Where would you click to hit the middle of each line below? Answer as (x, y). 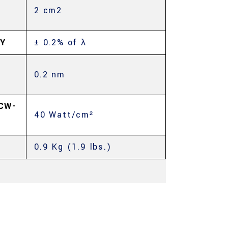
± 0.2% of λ (60, 42)
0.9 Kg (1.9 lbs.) (73, 147)
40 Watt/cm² (64, 115)
